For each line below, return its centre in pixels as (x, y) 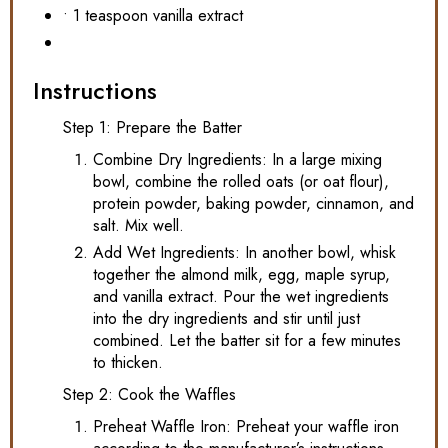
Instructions (95, 90)
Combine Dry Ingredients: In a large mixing (237, 159)
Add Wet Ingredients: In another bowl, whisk (244, 252)
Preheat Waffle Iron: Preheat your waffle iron (246, 426)
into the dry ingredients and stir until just (226, 318)
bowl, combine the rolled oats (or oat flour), (241, 181)
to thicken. (128, 362)
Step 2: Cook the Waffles (149, 394)
